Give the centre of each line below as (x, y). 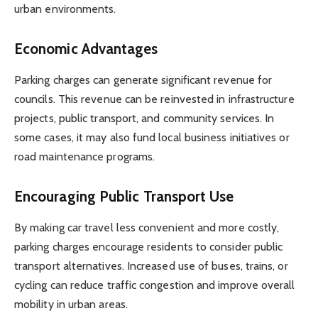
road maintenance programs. (85, 156)
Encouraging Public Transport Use (124, 196)
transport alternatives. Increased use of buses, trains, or (151, 266)
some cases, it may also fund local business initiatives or (152, 137)
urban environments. (65, 9)
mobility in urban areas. (71, 305)
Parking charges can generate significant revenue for (143, 79)
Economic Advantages (86, 48)
